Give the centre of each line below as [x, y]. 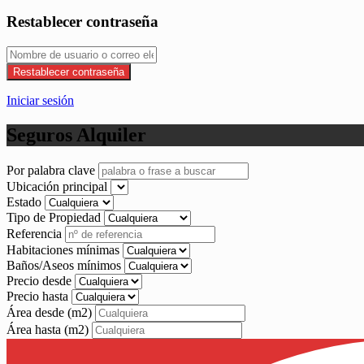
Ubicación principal [58, 186]
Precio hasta [39, 296]
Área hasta [35, 329]
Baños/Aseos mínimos [65, 265]
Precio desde [41, 280]
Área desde [37, 312]
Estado [26, 201]
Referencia [36, 233]
